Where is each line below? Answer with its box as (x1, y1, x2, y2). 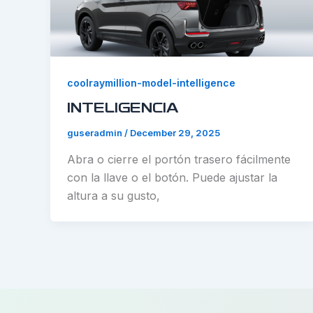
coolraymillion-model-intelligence (67, 76, 235, 89)
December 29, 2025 (130, 127, 220, 139)
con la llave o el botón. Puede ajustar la (67, 170, 277, 184)
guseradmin (67, 127, 124, 139)
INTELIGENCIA (67, 103, 178, 116)
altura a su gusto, (67, 189, 160, 203)
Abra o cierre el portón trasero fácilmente (67, 152, 291, 166)
